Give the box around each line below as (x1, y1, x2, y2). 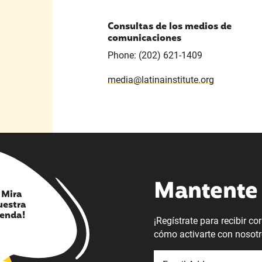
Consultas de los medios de (107, 19, 232, 34)
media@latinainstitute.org (107, 74, 214, 86)
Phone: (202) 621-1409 (107, 50, 202, 61)
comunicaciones (107, 30, 181, 46)
